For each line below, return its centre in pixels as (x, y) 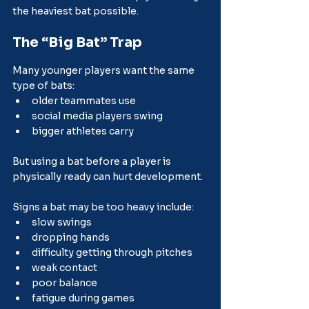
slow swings (62, 222)
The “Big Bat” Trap (77, 42)
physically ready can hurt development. (108, 176)
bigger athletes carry (83, 131)
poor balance (64, 282)
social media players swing (97, 116)
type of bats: (43, 85)
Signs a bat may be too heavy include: (103, 207)
